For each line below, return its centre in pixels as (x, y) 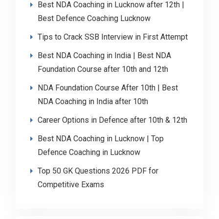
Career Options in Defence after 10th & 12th (112, 120)
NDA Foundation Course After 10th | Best (108, 88)
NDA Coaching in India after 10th (93, 102)
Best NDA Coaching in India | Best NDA (104, 56)
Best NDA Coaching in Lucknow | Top (100, 139)
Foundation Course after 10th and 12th (103, 69)
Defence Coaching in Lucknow (89, 153)
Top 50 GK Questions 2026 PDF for (98, 171)
